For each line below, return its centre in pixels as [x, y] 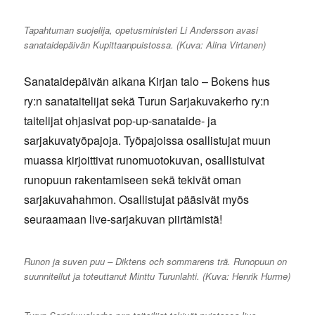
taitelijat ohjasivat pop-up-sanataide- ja [121, 121]
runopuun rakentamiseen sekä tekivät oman [133, 180]
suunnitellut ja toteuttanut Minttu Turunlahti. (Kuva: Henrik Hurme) [157, 276]
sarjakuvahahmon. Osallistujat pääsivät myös [137, 200]
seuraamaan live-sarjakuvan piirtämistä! [123, 219]
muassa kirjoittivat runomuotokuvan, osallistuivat [144, 160]
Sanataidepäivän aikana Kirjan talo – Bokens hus [147, 82]
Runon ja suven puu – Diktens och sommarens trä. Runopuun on [156, 262]
